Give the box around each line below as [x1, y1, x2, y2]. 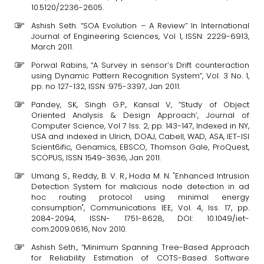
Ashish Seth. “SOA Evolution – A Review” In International [31, 20, 249, 31]
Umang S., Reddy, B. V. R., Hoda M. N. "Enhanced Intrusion [31, 170, 249, 181]
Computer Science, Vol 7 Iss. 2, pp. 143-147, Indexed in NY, [31, 120, 249, 131]
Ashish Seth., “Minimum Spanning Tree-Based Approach [31, 242, 249, 253]
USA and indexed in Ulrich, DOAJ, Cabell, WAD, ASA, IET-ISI [31, 131, 249, 142]
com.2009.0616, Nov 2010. [31, 223, 127, 235]
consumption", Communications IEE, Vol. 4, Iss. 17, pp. [31, 202, 249, 213]
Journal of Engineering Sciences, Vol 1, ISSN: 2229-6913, [31, 31, 249, 42]
